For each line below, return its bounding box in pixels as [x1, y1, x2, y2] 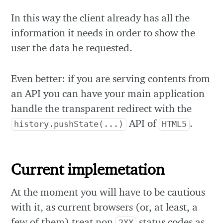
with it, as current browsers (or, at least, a [11, 200, 198, 213]
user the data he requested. [11, 41, 133, 54]
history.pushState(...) [14, 119, 124, 129]
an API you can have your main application [11, 87, 205, 100]
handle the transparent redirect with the [11, 102, 192, 114]
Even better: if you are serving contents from [11, 72, 211, 85]
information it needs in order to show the [11, 26, 196, 39]
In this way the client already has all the [11, 11, 190, 24]
